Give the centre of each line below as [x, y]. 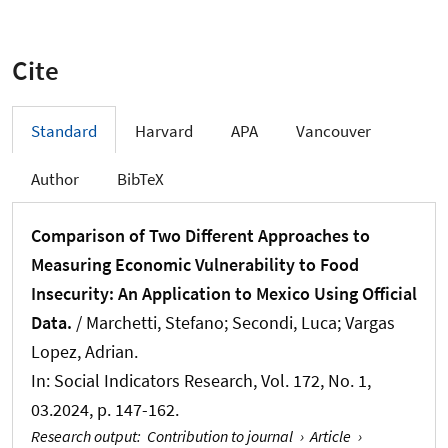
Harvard [164, 130]
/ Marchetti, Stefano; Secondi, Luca [204, 323]
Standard [64, 130]
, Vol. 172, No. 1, [312, 381]
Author [55, 178]
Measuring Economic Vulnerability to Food [195, 265]
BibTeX [140, 178]
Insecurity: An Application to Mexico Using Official [224, 294]
